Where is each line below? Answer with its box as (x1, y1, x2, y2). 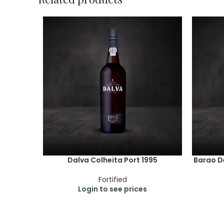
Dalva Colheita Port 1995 (67, 155, 157, 165)
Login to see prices (78, 184, 147, 194)
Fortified (98, 174, 127, 184)
